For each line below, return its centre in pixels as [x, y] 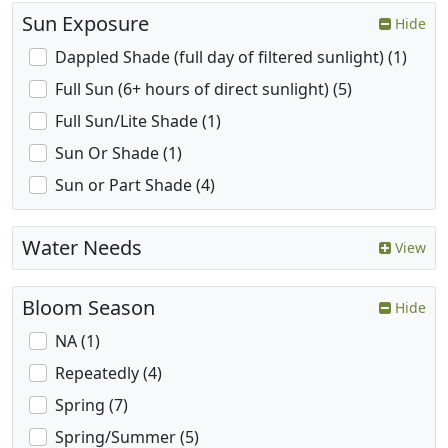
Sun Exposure [85, 24]
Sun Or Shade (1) [118, 153]
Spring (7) [91, 405]
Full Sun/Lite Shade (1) [138, 121]
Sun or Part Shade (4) [135, 185]
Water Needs [82, 248]
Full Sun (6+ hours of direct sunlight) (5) [203, 89]
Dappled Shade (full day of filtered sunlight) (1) [231, 57]
